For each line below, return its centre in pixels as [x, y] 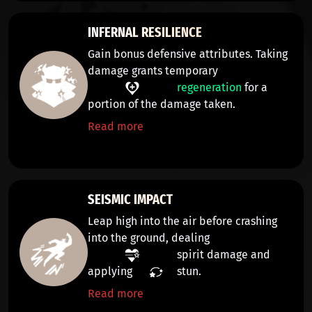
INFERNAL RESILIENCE [145, 32]
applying [111, 271]
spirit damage [212, 255]
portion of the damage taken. [162, 104]
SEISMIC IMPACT [130, 199]
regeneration [209, 87]
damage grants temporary [154, 71]
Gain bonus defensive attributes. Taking [188, 54]
